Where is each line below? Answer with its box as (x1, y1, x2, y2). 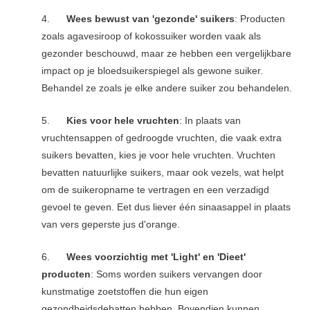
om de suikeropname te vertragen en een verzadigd (42, 185, 270, 196)
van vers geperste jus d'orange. (42, 219, 181, 230)
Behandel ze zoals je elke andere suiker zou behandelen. (42, 83, 293, 94)
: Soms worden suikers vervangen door (91, 268, 263, 280)
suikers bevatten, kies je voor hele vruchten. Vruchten (42, 150, 276, 161)
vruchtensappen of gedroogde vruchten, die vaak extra (42, 133, 282, 144)
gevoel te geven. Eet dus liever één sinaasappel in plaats (42, 202, 291, 213)
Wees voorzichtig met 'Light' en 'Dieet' (66, 251, 246, 262)
